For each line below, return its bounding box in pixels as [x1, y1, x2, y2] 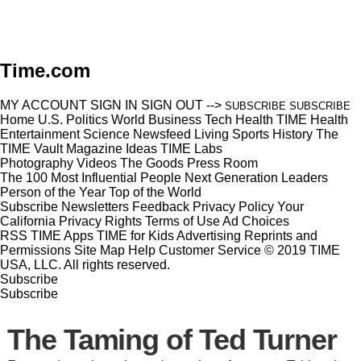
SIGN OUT [141, 98, 203, 112]
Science [83, 127, 130, 141]
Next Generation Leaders [185, 170, 328, 185]
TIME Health [276, 112, 348, 127]
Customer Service [159, 243, 261, 257]
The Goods [120, 156, 184, 170]
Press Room [187, 156, 258, 170]
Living [194, 127, 229, 141]
